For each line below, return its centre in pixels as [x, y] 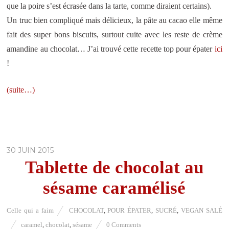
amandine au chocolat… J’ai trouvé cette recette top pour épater [111, 49]
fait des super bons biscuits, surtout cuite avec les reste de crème [114, 34]
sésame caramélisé [114, 188]
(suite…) [21, 89]
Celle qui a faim [30, 210]
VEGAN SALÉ [201, 210]
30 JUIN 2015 [30, 150]
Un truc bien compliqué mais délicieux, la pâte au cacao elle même [114, 20]
